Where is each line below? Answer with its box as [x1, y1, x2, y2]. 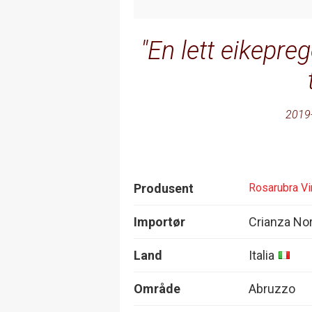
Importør [134, 214, 185, 229]
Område [134, 281, 180, 296]
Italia [249, 247, 274, 263]
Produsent [134, 180, 194, 196]
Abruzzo [249, 281, 295, 296]
